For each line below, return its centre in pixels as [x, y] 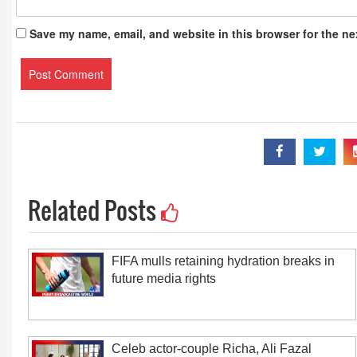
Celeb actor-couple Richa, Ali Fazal [212, 349]
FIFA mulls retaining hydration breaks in [223, 261]
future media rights [164, 279]
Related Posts [94, 210]
